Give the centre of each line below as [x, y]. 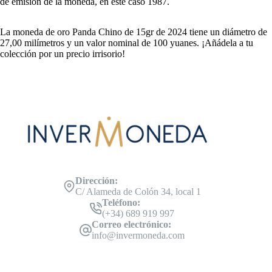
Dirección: [96, 180]
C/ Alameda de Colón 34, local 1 [138, 191]
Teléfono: [121, 202]
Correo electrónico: [131, 224]
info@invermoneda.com [138, 235]
